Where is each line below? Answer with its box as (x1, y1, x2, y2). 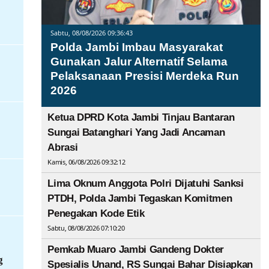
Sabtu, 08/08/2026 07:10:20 (47, 223, 125, 233)
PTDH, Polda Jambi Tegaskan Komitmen (47, 193, 232, 205)
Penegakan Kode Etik (47, 208, 145, 220)
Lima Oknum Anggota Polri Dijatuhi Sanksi (47, 178, 244, 190)
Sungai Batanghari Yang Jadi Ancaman (47, 127, 225, 139)
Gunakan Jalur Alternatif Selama (50, 55, 228, 68)
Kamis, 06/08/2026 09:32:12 (47, 157, 125, 167)
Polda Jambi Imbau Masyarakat (50, 41, 223, 54)
